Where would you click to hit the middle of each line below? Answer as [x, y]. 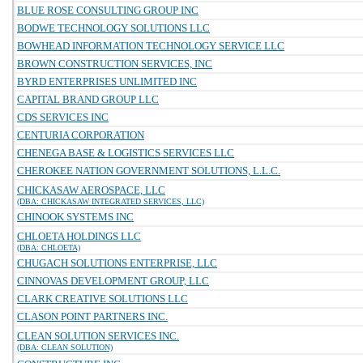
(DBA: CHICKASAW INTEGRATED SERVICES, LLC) [111, 201]
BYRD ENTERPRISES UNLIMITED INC [107, 81]
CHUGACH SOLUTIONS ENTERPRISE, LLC [117, 263]
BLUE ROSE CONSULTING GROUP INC [108, 10]
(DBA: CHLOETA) [49, 248]
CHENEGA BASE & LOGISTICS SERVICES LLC [126, 153]
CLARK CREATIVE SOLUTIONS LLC [102, 299]
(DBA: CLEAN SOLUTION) [65, 347]
